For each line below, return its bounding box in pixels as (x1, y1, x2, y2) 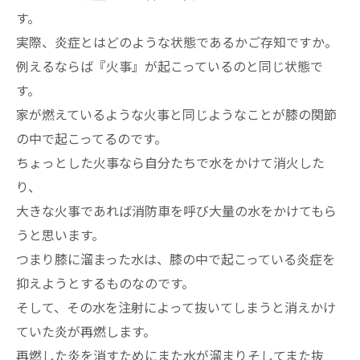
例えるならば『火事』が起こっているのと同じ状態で (16, 55, 323, 76)
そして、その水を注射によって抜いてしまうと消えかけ (16, 297, 336, 317)
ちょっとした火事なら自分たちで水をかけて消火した (16, 152, 325, 172)
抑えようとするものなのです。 (16, 272, 194, 292)
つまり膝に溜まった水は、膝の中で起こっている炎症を (16, 248, 335, 268)
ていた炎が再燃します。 (16, 321, 156, 341)
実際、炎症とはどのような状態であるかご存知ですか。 (16, 31, 337, 51)
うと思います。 (16, 224, 104, 244)
